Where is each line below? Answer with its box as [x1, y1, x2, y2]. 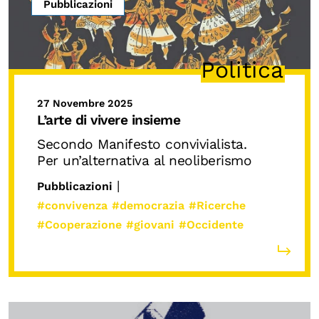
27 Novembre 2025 [37, 98, 132, 110]
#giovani [126, 217, 174, 231]
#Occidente [179, 217, 244, 231]
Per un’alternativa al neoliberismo [37, 152, 251, 169]
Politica [201, 56, 283, 84]
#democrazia [112, 198, 184, 212]
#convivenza [37, 198, 108, 212]
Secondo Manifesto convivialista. [37, 135, 246, 152]
